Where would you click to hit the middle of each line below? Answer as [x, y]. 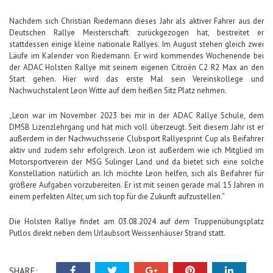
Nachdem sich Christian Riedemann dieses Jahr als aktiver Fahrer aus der [136, 21]
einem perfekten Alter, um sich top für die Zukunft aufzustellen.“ [117, 197]
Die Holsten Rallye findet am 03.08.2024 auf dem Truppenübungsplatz [136, 222]
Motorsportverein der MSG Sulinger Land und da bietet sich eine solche [136, 162]
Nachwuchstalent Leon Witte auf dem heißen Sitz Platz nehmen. [118, 90]
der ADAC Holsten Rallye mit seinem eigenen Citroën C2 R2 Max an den [136, 67]
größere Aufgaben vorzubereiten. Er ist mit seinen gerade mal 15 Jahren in [136, 185]
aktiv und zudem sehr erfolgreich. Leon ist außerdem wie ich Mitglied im [136, 150]
